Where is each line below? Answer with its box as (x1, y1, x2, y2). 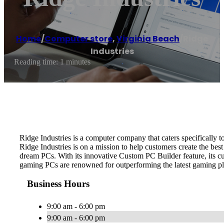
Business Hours (27, 178, 89, 189)
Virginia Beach (116, 33, 179, 45)
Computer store (44, 33, 112, 45)
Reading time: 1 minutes (14, 57, 90, 66)
